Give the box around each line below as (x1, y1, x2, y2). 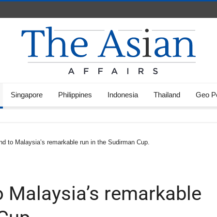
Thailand (154, 91, 180, 99)
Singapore (11, 91, 43, 99)
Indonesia (108, 91, 138, 99)
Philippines (58, 91, 92, 99)
